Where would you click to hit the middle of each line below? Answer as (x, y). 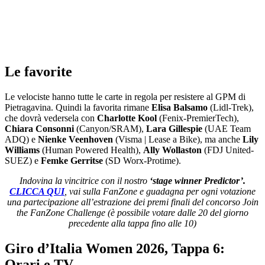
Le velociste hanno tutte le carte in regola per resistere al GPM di (125, 96)
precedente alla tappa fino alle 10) (132, 223)
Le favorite (38, 72)
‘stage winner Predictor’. (198, 180)
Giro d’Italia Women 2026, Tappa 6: (115, 248)
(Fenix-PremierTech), (198, 118)
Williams (22, 150)
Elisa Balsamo (180, 107)
